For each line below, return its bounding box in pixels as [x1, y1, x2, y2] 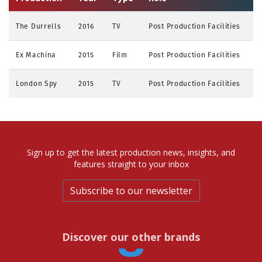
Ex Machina [16, 49, 56, 60]
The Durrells [16, 20, 61, 31]
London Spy [16, 78, 57, 88]
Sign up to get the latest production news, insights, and [27, 146, 235, 158]
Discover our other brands [62, 229, 200, 244]
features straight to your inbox [73, 158, 189, 170]
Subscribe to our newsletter [70, 184, 192, 197]
